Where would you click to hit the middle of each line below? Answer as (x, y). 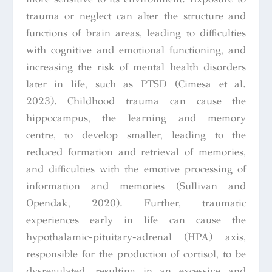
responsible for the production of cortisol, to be (136, 254)
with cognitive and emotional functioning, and (136, 50)
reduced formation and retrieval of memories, (136, 152)
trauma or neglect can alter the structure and (136, 16)
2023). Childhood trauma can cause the (136, 101)
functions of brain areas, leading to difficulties (136, 33)
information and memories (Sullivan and (136, 186)
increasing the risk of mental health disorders (136, 67)
